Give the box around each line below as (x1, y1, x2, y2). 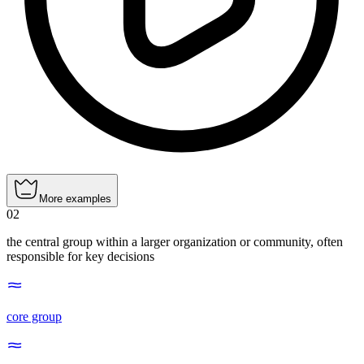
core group (6, 310, 62, 324)
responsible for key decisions (6, 249, 154, 264)
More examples (39, 193, 111, 206)
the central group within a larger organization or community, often (6, 235, 343, 249)
